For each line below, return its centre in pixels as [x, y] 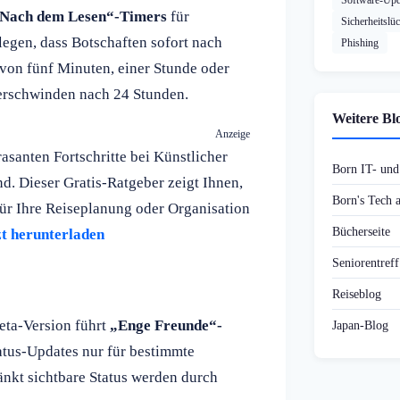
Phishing [360, 43]
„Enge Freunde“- [166, 325]
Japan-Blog [360, 325]
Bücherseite [361, 232]
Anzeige [233, 133]
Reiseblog [357, 294]
